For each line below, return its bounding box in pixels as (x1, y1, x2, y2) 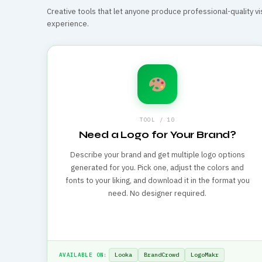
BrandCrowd (143, 251, 179, 258)
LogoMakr (190, 251, 219, 258)
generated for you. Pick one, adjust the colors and (71, 163, 244, 173)
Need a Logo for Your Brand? (78, 129, 237, 142)
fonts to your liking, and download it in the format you (65, 175, 250, 186)
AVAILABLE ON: (59, 251, 108, 258)
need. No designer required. (108, 188, 207, 199)
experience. (47, 19, 89, 29)
